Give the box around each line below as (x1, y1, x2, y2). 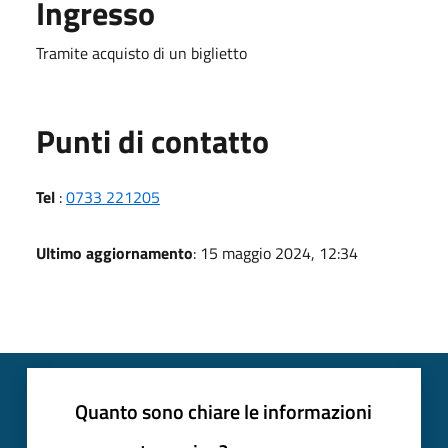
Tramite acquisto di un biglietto (36, 40, 247, 65)
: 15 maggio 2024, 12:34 (193, 240, 358, 265)
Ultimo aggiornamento (36, 240, 193, 265)
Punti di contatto (36, 116, 269, 165)
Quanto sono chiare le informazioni (75, 395, 372, 427)
